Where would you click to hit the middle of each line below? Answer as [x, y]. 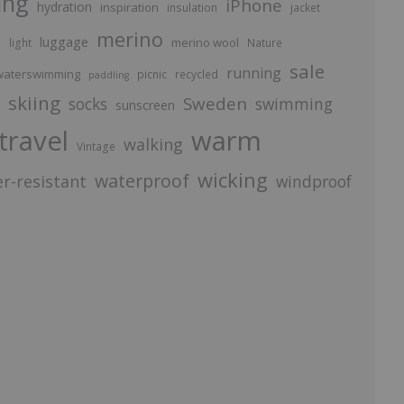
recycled [196, 74]
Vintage [96, 147]
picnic [151, 74]
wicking [232, 180]
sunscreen [145, 105]
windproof [313, 182]
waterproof [142, 181]
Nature [264, 43]
